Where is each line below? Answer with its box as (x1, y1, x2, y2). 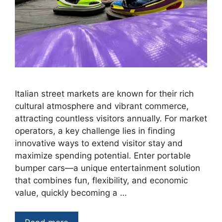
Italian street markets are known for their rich (15, 88, 194, 99)
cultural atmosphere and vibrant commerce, (15, 101, 189, 111)
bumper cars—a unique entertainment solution (15, 163, 200, 173)
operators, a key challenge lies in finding (15, 125, 175, 136)
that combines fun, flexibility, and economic (15, 175, 188, 185)
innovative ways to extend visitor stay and (15, 138, 183, 148)
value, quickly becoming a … (15, 187, 127, 198)
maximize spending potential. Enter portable (15, 150, 191, 161)
